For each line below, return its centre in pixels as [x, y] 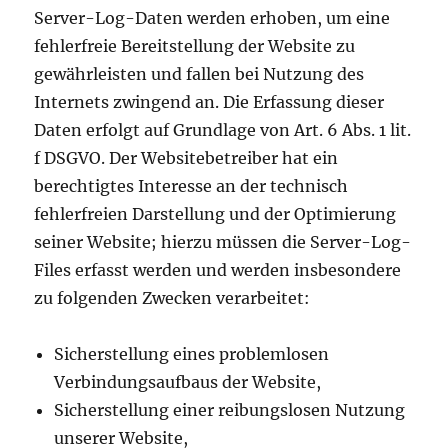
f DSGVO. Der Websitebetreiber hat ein [186, 158]
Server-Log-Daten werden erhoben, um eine [212, 18]
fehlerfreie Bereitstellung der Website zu [195, 46]
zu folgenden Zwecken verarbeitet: [172, 298]
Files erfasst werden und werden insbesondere [218, 270]
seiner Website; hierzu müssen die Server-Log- [223, 242]
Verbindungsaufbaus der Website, [188, 382]
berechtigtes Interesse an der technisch [191, 186]
